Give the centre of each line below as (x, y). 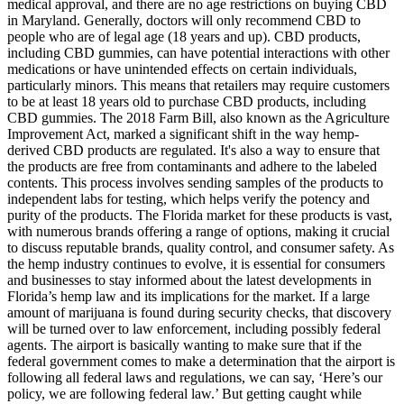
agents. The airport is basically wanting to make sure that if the (184, 344)
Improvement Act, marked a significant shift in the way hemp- (183, 133)
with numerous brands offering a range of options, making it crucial (198, 231)
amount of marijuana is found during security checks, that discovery (199, 312)
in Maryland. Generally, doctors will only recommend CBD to (184, 20)
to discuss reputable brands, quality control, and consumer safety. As (201, 247)
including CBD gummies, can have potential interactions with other (198, 52)
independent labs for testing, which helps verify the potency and (188, 198)
